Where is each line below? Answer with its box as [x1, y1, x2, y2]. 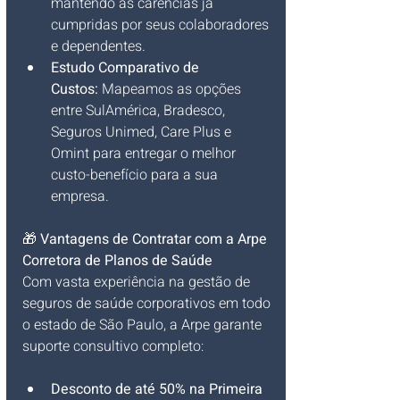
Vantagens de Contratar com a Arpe [40, 229, 271, 251]
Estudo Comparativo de [51, 57, 203, 79]
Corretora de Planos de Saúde [22, 250, 212, 272]
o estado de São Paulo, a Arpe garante [22, 314, 265, 337]
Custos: [51, 79, 98, 101]
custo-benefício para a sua [51, 164, 221, 187]
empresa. [51, 186, 109, 208]
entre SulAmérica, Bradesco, [51, 100, 229, 122]
